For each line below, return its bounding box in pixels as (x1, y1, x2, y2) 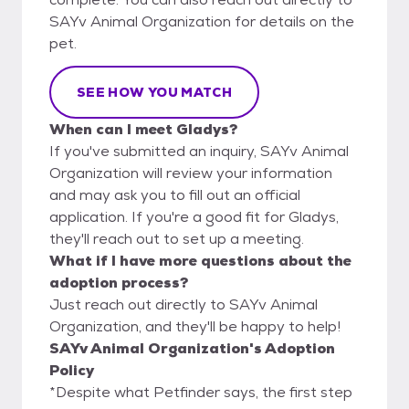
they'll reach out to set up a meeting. (49, 228, 304, 248)
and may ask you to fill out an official (49, 184, 300, 204)
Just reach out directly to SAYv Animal (49, 294, 318, 314)
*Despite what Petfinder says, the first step (49, 382, 352, 402)
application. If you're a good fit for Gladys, (49, 206, 339, 226)
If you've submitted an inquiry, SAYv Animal (49, 141, 349, 161)
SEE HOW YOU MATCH (77, 83, 232, 100)
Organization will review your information (49, 163, 332, 183)
